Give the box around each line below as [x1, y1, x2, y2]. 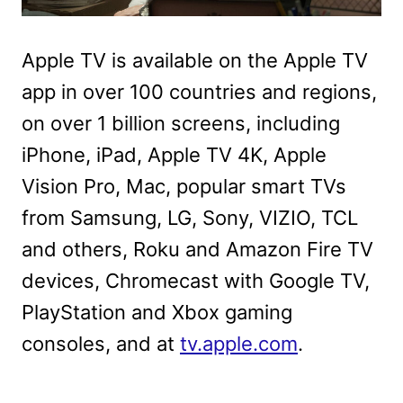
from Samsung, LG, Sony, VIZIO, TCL [22, 205, 358, 229]
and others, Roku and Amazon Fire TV [22, 237, 373, 261]
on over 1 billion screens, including [22, 111, 340, 135]
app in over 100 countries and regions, [22, 79, 377, 103]
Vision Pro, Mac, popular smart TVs [22, 174, 346, 198]
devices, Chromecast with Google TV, [22, 268, 370, 292]
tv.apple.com [180, 331, 298, 355]
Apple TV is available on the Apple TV [22, 48, 368, 72]
